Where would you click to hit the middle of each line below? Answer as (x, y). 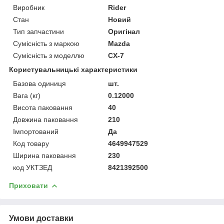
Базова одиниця (39, 83)
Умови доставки (41, 218)
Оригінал (124, 31)
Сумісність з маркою (46, 43)
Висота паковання (43, 107)
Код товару (31, 143)
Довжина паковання (45, 119)
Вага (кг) (27, 95)
